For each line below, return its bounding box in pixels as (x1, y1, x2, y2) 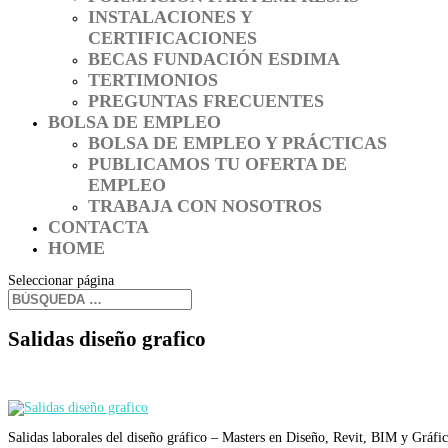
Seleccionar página (8, 273, 114, 288)
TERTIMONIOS (88, 70, 218, 90)
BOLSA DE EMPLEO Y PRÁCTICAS (88, 133, 387, 153)
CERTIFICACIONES (88, 28, 257, 48)
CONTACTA (48, 217, 149, 237)
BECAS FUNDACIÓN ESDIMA (88, 49, 340, 69)
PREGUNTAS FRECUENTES (88, 91, 324, 111)
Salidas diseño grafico (8, 327, 206, 352)
